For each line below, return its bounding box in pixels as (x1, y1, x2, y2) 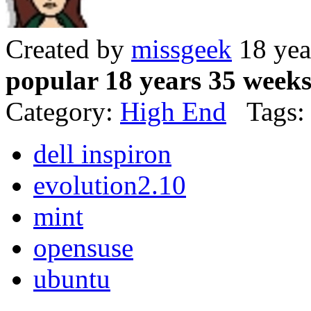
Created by (6, 34, 131, 65)
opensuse (33, 233, 133, 263)
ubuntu (33, 264, 110, 294)
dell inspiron (33, 139, 171, 169)
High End (120, 96, 226, 127)
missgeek (131, 34, 232, 65)
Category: (6, 96, 120, 127)
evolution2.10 (33, 170, 186, 201)
